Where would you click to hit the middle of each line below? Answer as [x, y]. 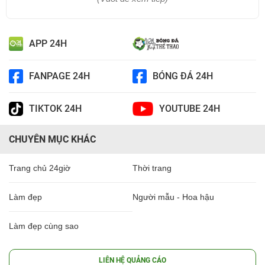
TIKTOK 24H [55, 109]
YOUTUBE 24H [189, 109]
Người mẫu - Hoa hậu [173, 197]
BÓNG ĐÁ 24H [183, 76]
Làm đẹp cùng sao [44, 226]
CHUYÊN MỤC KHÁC [52, 139]
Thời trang [152, 168]
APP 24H [48, 44]
